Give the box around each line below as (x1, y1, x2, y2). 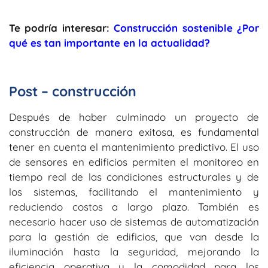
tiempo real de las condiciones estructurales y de (9, 170, 259, 183)
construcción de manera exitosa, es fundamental (9, 125, 259, 138)
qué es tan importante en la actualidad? (9, 36, 210, 50)
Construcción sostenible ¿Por (114, 22, 260, 35)
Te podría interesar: (9, 22, 109, 35)
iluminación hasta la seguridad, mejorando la (9, 245, 259, 258)
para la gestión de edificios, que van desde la (9, 230, 259, 243)
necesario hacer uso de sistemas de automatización (9, 215, 259, 228)
